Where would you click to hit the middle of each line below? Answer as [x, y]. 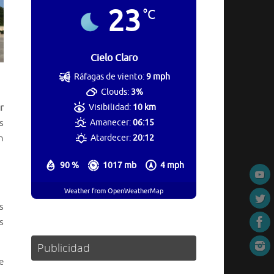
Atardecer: [110, 138]
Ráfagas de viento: [109, 77]
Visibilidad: [109, 108]
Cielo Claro [114, 58]
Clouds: [115, 92]
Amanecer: [111, 123]
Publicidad [64, 248]
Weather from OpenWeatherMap [114, 191]
